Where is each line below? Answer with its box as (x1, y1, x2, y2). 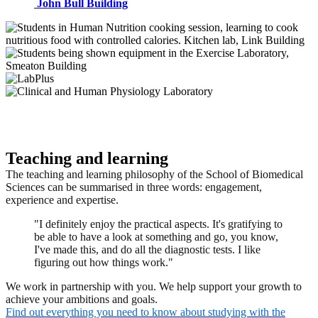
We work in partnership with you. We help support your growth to (6, 280, 302, 293)
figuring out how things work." (34, 256, 176, 269)
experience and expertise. (6, 194, 119, 207)
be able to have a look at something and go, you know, (34, 231, 278, 243)
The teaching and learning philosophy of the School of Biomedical (6, 168, 303, 181)
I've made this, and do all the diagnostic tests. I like (34, 243, 261, 256)
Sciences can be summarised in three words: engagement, (6, 181, 262, 194)
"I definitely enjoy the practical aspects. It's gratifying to (34, 218, 283, 231)
